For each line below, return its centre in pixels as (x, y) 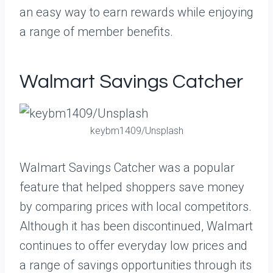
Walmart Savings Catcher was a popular (127, 168)
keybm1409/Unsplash (136, 131)
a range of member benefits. (96, 32)
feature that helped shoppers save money (132, 187)
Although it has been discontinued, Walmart (136, 226)
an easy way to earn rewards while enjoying (136, 12)
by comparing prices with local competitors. (136, 207)
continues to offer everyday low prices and (133, 246)
